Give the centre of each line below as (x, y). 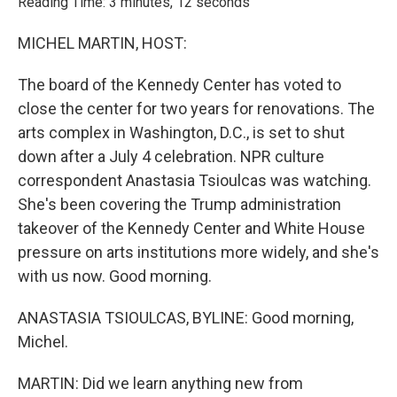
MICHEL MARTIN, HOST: (102, 43)
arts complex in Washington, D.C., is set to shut (181, 132)
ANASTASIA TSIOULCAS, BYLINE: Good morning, (186, 318)
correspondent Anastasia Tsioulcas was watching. (195, 180)
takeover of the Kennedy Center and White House (191, 228)
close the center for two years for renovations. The (196, 109)
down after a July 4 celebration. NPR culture (171, 156)
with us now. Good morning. (115, 276)
